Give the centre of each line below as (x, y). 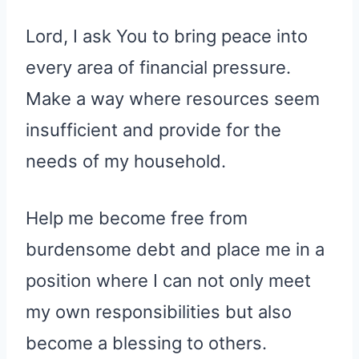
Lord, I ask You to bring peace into (167, 36)
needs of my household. (126, 161)
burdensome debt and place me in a (175, 249)
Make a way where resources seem (173, 98)
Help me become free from (137, 218)
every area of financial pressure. (158, 67)
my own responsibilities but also (159, 311)
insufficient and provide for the (153, 129)
